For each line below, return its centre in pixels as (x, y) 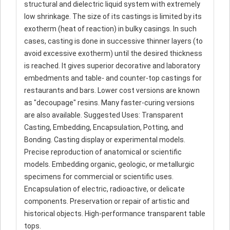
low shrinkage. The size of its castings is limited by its (113, 16)
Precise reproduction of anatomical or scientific (103, 152)
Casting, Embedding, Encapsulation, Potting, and (104, 127)
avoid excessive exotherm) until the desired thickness (113, 53)
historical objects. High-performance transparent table (115, 214)
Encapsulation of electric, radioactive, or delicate (104, 189)
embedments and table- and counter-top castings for (113, 78)
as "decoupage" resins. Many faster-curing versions (109, 103)
